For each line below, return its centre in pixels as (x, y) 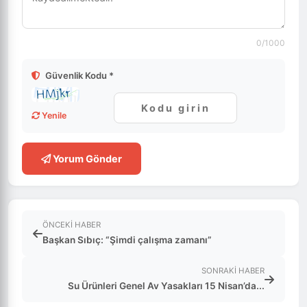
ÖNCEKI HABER (72, 225)
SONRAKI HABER (233, 271)
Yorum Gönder (86, 159)
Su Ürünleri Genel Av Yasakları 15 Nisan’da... (166, 286)
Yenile (53, 115)
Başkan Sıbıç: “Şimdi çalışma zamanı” (127, 240)
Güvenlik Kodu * (78, 75)
